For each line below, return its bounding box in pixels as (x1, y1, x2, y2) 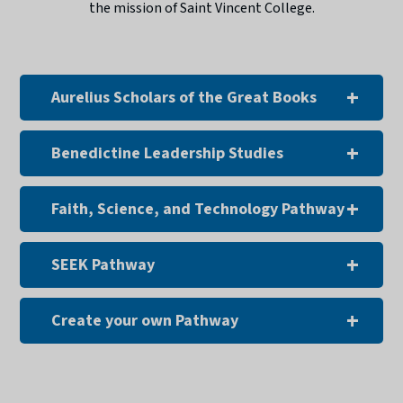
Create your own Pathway (51, 309, 239, 332)
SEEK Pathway (51, 253, 156, 276)
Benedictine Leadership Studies (51, 141, 284, 165)
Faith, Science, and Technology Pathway (51, 197, 345, 220)
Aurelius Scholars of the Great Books (51, 85, 318, 109)
